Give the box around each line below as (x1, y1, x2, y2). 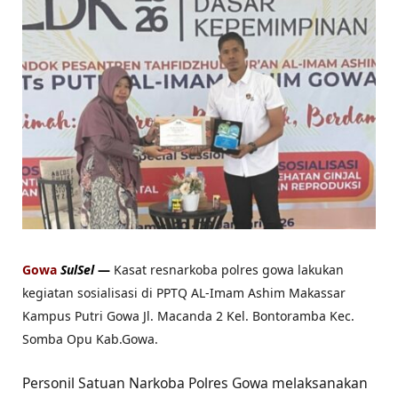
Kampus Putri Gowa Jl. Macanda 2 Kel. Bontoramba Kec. (22, 307, 354, 325)
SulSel (60, 261, 98, 279)
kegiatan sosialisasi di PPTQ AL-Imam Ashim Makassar (22, 284, 346, 302)
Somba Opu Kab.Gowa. (22, 330, 158, 348)
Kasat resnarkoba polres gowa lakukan (114, 261, 344, 279)
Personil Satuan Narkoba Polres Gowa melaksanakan (22, 373, 368, 394)
